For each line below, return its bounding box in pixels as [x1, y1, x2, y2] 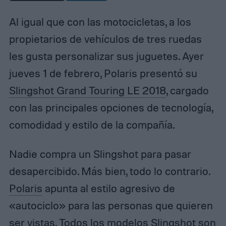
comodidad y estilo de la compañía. [9, 118, 175, 131]
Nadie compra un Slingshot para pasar [9, 147, 191, 160]
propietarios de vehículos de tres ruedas [9, 32, 202, 45]
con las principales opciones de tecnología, [9, 100, 213, 114]
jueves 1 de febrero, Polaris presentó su [9, 66, 197, 80]
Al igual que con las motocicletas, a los [9, 15, 191, 28]
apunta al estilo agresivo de [42, 181, 175, 195]
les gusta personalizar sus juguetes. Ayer [9, 49, 204, 63]
